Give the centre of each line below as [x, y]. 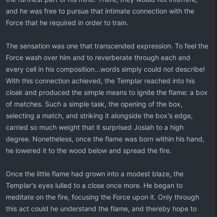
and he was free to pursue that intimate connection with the [100, 11]
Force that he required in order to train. [67, 23]
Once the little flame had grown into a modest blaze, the [95, 174]
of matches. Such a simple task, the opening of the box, [94, 104]
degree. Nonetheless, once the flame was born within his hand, [105, 139]
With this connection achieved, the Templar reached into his [100, 81]
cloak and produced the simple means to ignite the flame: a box [107, 92]
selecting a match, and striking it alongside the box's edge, [99, 116]
